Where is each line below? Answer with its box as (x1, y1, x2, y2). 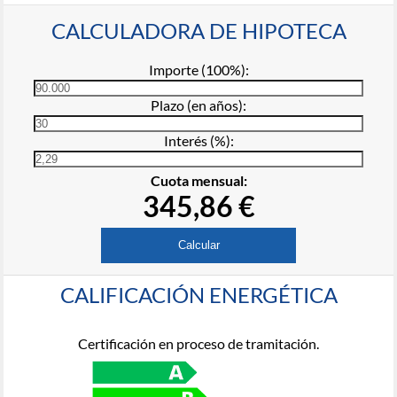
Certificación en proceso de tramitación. (78, 335, 319, 353)
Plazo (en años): (151, 96, 246, 113)
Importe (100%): (148, 60, 249, 78)
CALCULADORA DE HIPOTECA (51, 17, 346, 43)
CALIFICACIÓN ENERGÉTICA (59, 282, 338, 308)
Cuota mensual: (150, 171, 247, 189)
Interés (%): (163, 131, 234, 149)
